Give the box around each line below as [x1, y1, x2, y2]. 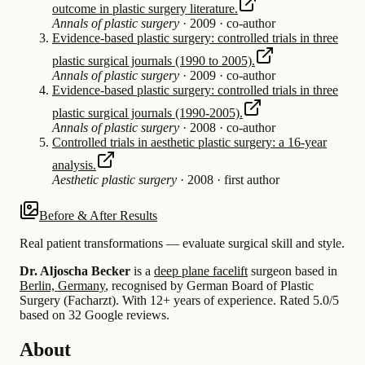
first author [224, 172, 279, 187]
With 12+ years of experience [119, 292, 273, 307]
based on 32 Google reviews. [20, 307, 169, 322]
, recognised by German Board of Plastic [105, 278, 314, 292]
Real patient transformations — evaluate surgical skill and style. [20, 235, 345, 250]
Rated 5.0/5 [279, 292, 339, 307]
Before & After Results [39, 208, 157, 222]
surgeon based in [248, 263, 337, 278]
